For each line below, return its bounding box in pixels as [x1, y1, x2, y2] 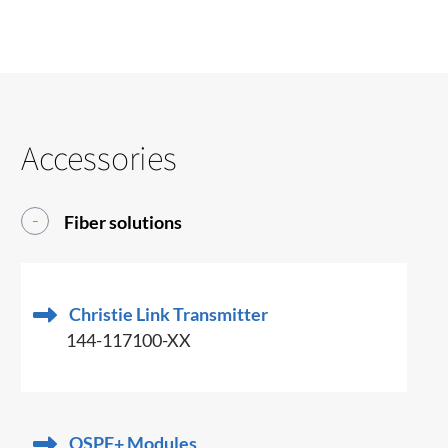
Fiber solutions [64, 210, 183, 233]
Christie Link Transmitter [69, 302, 269, 325]
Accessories [21, 134, 178, 180]
